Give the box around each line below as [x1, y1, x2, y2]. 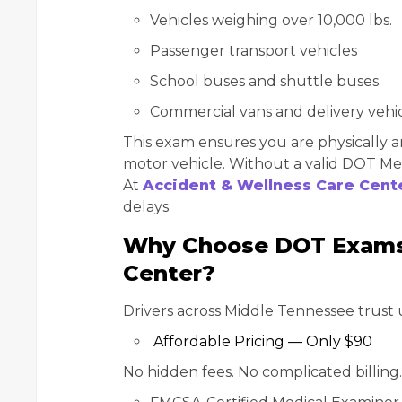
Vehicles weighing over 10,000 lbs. [150, 12, 392, 30]
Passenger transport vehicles [150, 42, 357, 60]
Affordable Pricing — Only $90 [150, 333, 372, 351]
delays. [123, 198, 171, 216]
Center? [123, 260, 215, 287]
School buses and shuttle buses [150, 73, 379, 91]
